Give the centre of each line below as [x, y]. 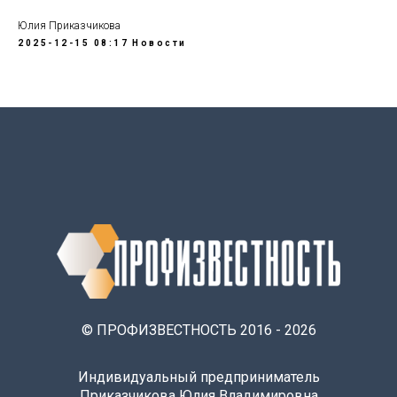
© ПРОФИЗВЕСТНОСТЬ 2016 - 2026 [198, 330]
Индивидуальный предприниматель [198, 377]
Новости [160, 43]
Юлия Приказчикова [69, 26]
